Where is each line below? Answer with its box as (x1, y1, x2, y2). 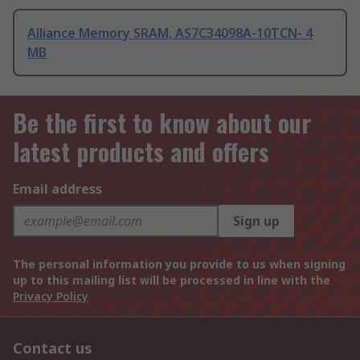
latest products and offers (13, 133, 269, 170)
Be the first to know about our (13, 104, 311, 141)
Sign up (233, 212, 280, 231)
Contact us (13, 338, 92, 358)
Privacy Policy (13, 288, 88, 305)
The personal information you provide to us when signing (13, 256, 346, 272)
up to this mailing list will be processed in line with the (13, 272, 330, 288)
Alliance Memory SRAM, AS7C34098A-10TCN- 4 (27, 24, 313, 43)
